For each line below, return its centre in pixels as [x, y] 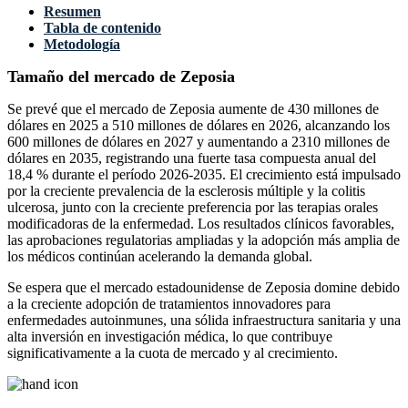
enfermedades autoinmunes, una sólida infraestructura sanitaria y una [204, 321]
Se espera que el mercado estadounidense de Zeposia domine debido [204, 288]
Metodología [82, 45]
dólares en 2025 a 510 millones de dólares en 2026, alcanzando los [199, 126]
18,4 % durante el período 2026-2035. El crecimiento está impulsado [204, 175]
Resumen [72, 12]
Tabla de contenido [102, 28]
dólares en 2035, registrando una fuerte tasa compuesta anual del [192, 158]
